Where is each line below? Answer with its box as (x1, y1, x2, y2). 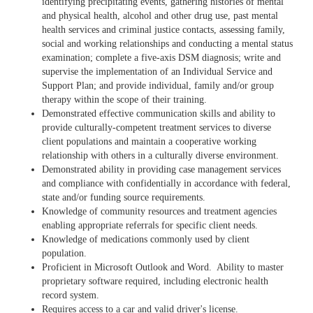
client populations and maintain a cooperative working (42, 136, 256, 147)
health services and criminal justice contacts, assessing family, (42, 24, 285, 35)
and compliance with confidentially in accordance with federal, (42, 178, 291, 189)
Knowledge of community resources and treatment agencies (42, 206, 277, 217)
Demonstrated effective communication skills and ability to (42, 108, 275, 119)
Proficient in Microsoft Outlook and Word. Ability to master (42, 262, 284, 272)
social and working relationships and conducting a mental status (42, 38, 293, 49)
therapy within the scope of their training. (42, 94, 207, 105)
